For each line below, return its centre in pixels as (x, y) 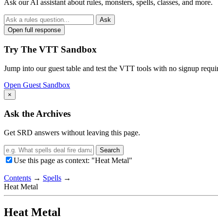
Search (110, 150)
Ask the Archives (37, 114)
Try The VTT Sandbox (50, 50)
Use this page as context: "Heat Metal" (73, 161)
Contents (18, 178)
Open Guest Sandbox (37, 85)
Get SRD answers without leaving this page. (72, 133)
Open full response (34, 30)
